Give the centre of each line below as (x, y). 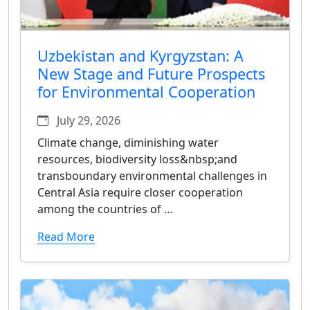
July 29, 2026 (87, 120)
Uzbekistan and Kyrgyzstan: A (140, 55)
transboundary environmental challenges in (152, 175)
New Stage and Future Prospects (151, 73)
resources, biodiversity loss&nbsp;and (137, 159)
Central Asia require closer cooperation (140, 192)
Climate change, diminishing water (128, 142)
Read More (66, 236)
